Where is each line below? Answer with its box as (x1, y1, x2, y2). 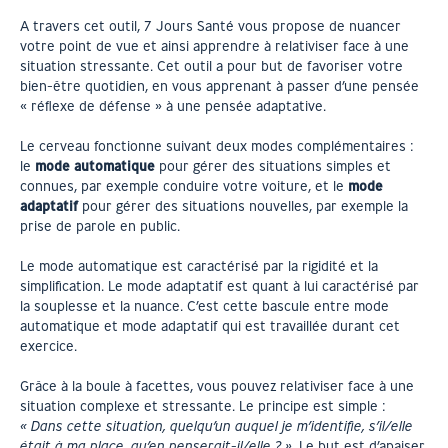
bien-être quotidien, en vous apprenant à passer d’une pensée (20, 77, 419, 95)
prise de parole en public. (20, 217, 180, 235)
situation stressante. (20, 57, 157, 75)
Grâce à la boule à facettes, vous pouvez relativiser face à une (20, 377, 414, 395)
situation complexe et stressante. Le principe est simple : (20, 397, 386, 415)
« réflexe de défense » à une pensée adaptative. (20, 97, 326, 115)
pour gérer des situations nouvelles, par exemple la (78, 197, 408, 215)
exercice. (20, 337, 77, 355)
